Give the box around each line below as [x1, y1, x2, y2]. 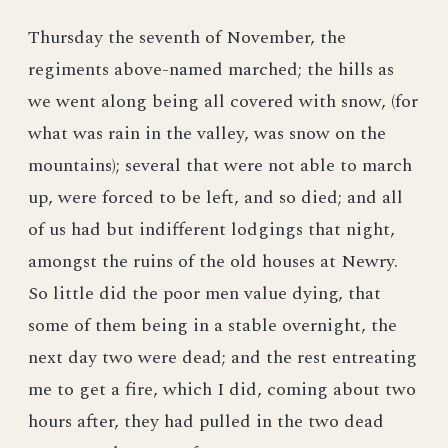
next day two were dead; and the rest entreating [28, 344, 417, 371]
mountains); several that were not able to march [28, 152, 412, 179]
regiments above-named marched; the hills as [28, 56, 394, 83]
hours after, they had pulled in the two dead [28, 408, 384, 435]
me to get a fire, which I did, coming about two [28, 376, 416, 403]
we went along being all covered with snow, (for [28, 88, 418, 115]
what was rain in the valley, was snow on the [28, 120, 386, 147]
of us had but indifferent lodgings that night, [28, 216, 395, 243]
